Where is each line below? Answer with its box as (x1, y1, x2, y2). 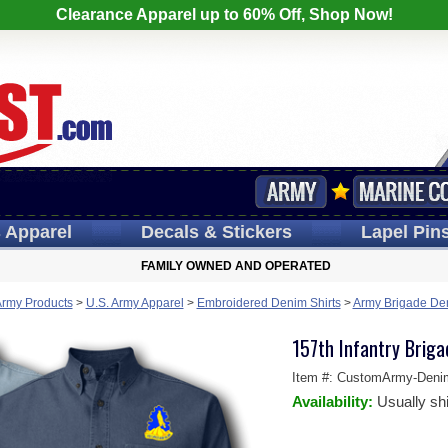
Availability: (291, 393, 377, 410)
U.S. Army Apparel (85, 296, 184, 310)
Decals (140, 222, 199, 242)
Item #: (291, 370, 337, 385)
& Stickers (198, 222, 292, 242)
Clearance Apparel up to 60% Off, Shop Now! (55, 6, 393, 23)
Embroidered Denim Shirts (196, 296, 341, 310)
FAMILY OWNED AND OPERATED (141, 259, 331, 273)
